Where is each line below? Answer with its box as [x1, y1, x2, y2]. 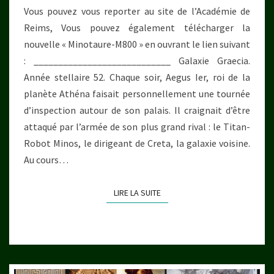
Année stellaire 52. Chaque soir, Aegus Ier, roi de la [24, 71, 250, 84]
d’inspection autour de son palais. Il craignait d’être [24, 104, 250, 117]
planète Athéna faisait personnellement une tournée [24, 87, 250, 100]
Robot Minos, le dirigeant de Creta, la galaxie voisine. [24, 137, 250, 150]
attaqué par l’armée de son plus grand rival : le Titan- [24, 120, 250, 133]
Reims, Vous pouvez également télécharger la [24, 21, 250, 34]
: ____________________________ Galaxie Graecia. [24, 54, 250, 67]
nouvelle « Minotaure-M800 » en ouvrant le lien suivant [24, 38, 250, 51]
